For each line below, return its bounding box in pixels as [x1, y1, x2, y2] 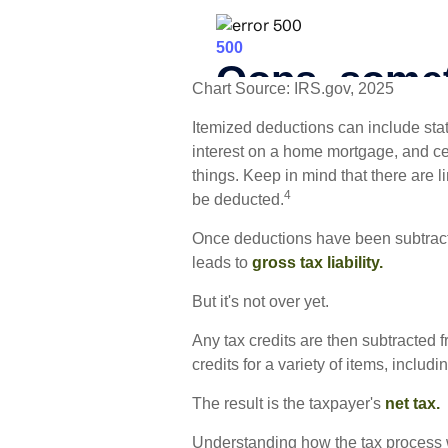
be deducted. [192, 191, 284, 209]
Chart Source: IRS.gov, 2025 [192, 80, 394, 98]
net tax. [385, 395, 440, 413]
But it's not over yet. [192, 293, 329, 311]
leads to [192, 254, 252, 272]
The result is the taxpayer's [192, 395, 385, 413]
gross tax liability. [252, 254, 383, 272]
